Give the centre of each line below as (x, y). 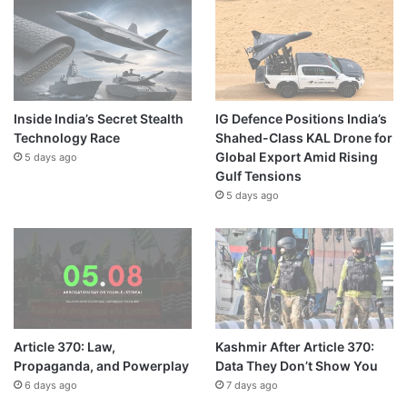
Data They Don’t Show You (296, 365)
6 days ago (51, 385)
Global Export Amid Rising (296, 156)
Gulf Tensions (258, 175)
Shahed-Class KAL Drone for (303, 137)
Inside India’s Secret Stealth (99, 118)
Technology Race (67, 137)
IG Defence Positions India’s (301, 118)
